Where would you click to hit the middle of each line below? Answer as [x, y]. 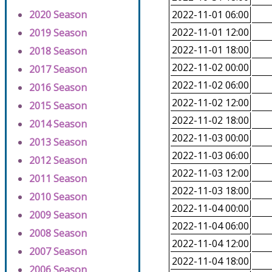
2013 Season [58, 142]
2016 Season [58, 88]
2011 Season [58, 179]
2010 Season [58, 197]
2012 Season [58, 161]
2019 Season [58, 33]
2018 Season [58, 51]
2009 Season [58, 215]
